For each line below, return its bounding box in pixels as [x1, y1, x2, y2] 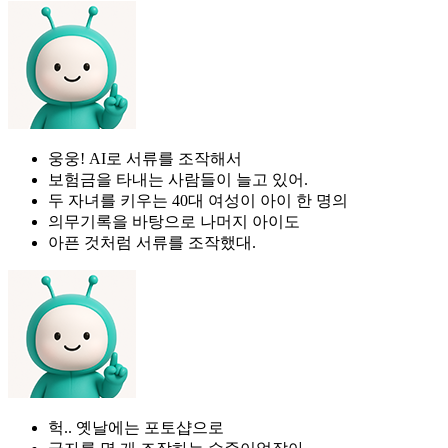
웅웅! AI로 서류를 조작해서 [48, 149, 242, 167]
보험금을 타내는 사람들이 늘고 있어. [48, 170, 308, 188]
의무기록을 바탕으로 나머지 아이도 [48, 212, 300, 230]
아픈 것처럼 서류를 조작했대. [48, 233, 256, 251]
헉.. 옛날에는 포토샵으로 [48, 418, 224, 436]
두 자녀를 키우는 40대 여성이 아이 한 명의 [48, 191, 348, 209]
